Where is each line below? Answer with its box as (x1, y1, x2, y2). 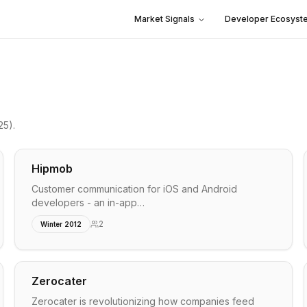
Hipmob (32, 162, 73, 175)
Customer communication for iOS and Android (32, 183, 238, 195)
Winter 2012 (40, 220, 82, 228)
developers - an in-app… (32, 197, 145, 208)
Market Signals (134, 14, 195, 24)
